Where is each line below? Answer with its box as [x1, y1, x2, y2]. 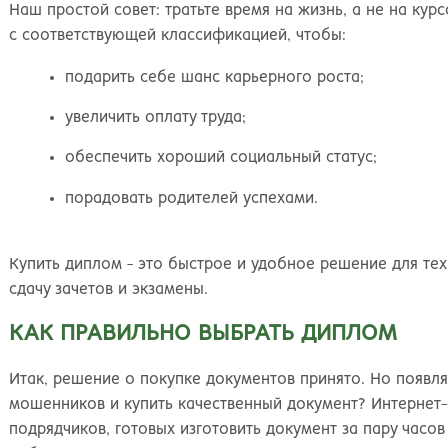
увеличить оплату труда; [65, 109, 247, 125]
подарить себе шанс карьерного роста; [65, 69, 365, 85]
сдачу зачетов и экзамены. [9, 281, 208, 297]
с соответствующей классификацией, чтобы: [9, 28, 346, 44]
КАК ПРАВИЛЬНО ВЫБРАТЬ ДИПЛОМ [9, 322, 397, 345]
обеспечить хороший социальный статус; [65, 150, 378, 166]
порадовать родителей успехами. [65, 190, 319, 206]
